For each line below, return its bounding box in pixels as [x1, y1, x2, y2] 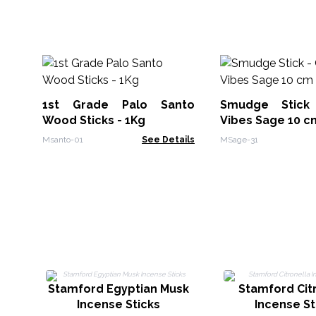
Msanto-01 [42, 135, 83, 145]
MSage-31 [220, 135, 258, 145]
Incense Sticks [77, 298, 160, 311]
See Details [142, 135, 195, 145]
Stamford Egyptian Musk [48, 282, 189, 296]
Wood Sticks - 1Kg [42, 114, 145, 127]
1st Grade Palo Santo [42, 98, 195, 111]
